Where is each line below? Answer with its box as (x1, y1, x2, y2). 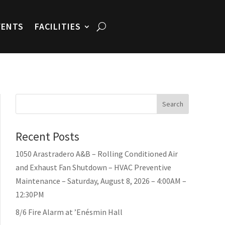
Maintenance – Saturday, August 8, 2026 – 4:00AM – (16, 175, 186, 186)
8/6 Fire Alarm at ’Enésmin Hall (16, 206, 123, 217)
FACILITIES (35, 21, 81, 32)
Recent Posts (16, 129, 79, 144)
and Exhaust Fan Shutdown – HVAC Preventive (16, 162, 171, 172)
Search (162, 99, 184, 108)
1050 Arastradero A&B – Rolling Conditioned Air (16, 148, 178, 159)
